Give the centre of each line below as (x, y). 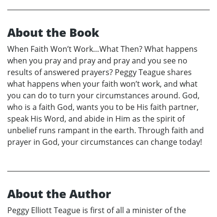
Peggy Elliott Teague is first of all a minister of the (97, 210)
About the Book (53, 32)
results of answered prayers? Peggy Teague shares (100, 72)
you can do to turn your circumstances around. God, (103, 96)
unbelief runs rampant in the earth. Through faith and (106, 131)
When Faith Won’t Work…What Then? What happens (102, 49)
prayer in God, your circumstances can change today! (105, 142)
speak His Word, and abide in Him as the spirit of (96, 119)
